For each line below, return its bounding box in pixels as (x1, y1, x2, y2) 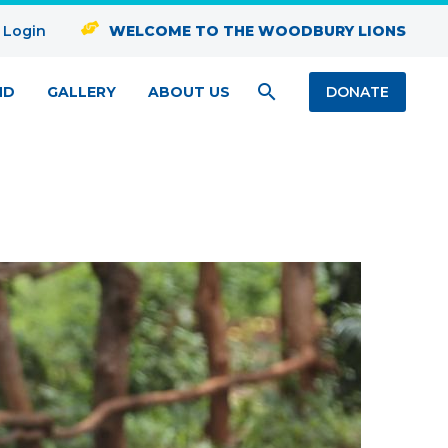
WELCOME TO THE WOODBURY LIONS (109, 21, 406, 40)
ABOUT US (148, 82, 230, 101)
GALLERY (47, 82, 116, 101)
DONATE (326, 83, 389, 101)
